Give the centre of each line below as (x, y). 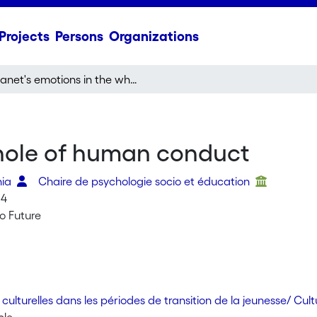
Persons (79, 36)
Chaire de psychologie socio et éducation (146, 181)
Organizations (154, 36)
